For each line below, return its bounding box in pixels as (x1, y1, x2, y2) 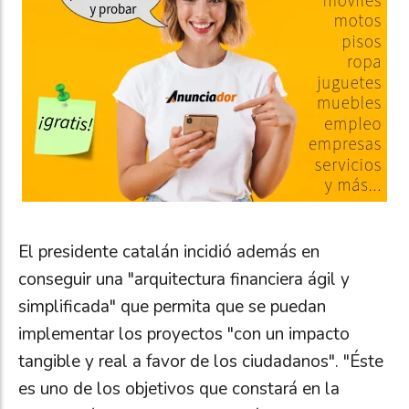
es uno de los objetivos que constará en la (18, 377, 340, 402)
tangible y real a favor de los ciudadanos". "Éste (18, 350, 383, 374)
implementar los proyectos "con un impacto (18, 322, 350, 347)
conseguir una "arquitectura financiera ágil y (18, 267, 350, 292)
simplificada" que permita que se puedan (18, 295, 326, 320)
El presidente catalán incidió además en (18, 240, 320, 265)
